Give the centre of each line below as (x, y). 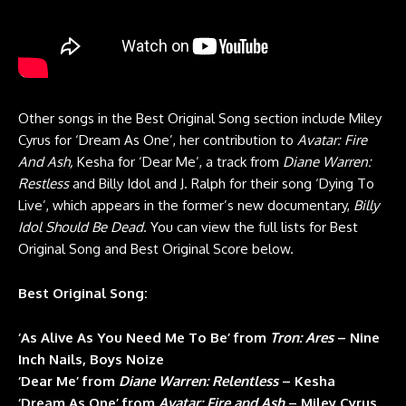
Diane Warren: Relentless (198, 382)
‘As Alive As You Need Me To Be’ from (144, 338)
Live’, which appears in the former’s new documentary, (186, 206)
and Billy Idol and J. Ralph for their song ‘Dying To (222, 184)
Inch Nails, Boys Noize (91, 360)
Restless (43, 184)
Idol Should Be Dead (81, 227)
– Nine (357, 338)
